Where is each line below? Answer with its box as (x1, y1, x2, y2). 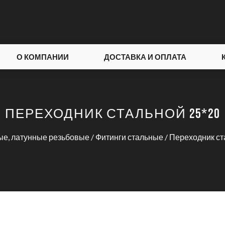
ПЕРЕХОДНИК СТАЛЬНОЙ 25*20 (5, 106, 220, 122)
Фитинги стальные (95, 132, 163, 142)
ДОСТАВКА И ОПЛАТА (104, 52, 187, 61)
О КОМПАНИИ (17, 52, 69, 61)
